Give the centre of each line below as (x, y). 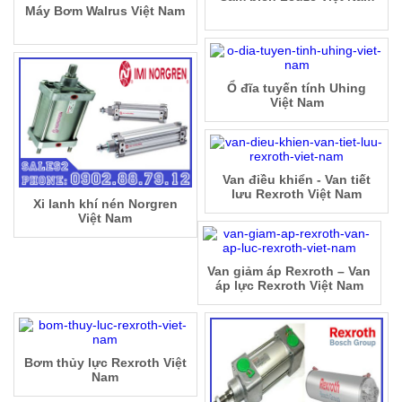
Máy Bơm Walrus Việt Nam (105, 11)
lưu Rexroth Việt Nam (297, 194)
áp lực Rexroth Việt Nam (289, 286)
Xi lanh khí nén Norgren (105, 203)
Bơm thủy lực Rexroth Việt (105, 363)
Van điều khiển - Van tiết (297, 180)
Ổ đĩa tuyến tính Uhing (297, 88)
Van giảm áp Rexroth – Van (289, 271)
